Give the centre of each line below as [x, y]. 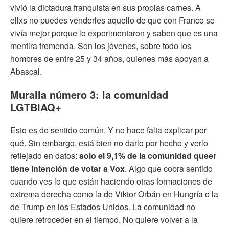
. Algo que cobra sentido [169, 169]
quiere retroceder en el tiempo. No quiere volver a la [104, 220]
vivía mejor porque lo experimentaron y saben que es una [114, 33]
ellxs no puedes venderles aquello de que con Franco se [112, 20]
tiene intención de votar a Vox [67, 169]
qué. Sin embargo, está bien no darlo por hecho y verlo [109, 143]
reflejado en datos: [45, 156]
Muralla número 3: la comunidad [89, 95]
